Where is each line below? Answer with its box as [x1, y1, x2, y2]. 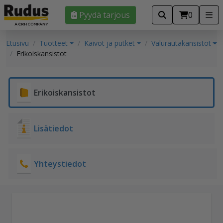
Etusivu [6, 38, 29, 48]
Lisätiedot [34, 123, 73, 134]
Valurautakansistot [151, 38, 211, 48]
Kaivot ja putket [84, 38, 135, 48]
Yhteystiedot [34, 158, 86, 170]
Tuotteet [39, 38, 68, 48]
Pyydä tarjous [79, 9, 130, 21]
